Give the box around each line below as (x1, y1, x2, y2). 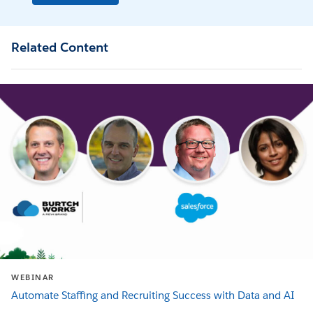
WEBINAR (11, 272, 54, 284)
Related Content (11, 39, 108, 56)
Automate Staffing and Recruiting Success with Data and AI (11, 289, 294, 303)
